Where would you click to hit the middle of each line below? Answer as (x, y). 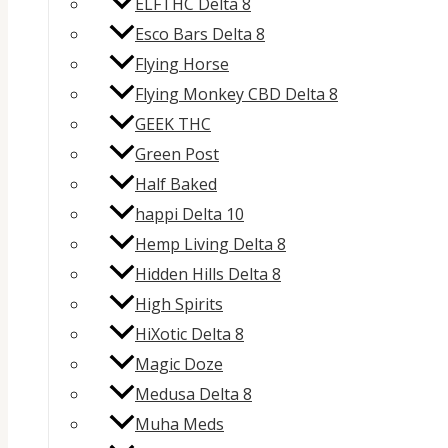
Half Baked (176, 184)
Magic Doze (179, 364)
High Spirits (179, 304)
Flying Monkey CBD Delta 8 (236, 94)
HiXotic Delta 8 (189, 334)
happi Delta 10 (189, 214)
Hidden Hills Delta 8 (208, 274)
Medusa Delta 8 (193, 394)
